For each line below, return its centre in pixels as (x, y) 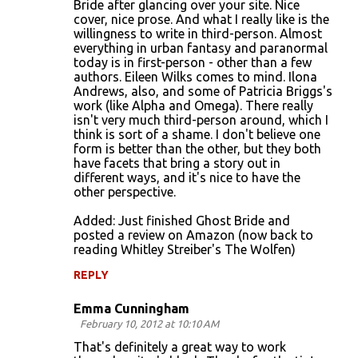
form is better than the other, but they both (197, 149)
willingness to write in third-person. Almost (198, 34)
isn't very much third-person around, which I (201, 120)
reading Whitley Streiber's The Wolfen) (185, 249)
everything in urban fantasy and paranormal (201, 48)
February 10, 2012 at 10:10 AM (149, 324)
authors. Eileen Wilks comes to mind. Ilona (195, 77)
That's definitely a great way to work (180, 347)
